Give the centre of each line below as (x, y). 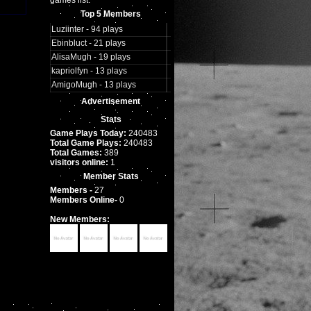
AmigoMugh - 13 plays (93, 85)
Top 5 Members (111, 14)
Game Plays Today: (88, 133)
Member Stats (111, 176)
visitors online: (79, 162)
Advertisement (111, 101)
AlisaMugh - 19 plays (91, 57)
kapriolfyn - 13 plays (89, 71)
